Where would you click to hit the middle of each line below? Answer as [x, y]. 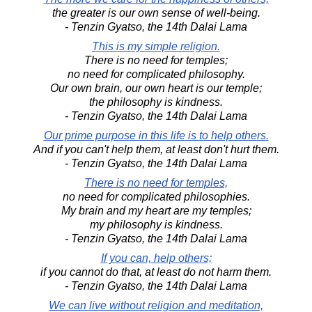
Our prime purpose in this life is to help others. [156, 135]
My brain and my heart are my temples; [156, 210]
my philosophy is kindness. [156, 224]
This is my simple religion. [156, 46]
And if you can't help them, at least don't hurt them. [156, 149]
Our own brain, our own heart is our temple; [156, 88]
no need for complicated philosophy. [156, 74]
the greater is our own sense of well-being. [156, 13]
